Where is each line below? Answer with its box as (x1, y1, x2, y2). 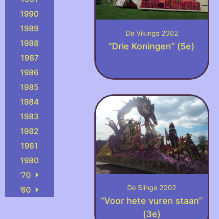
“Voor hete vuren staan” (101, 196, 203, 206)
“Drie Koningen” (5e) (109, 41, 195, 52)
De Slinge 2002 (127, 183, 176, 192)
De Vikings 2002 (125, 29, 178, 38)
